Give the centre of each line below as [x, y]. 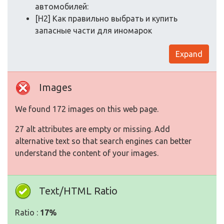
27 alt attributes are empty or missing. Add [92, 129]
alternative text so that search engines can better [103, 141]
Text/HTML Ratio [78, 191]
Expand [189, 54]
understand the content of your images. [87, 153]
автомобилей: [62, 7]
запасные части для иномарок [93, 31]
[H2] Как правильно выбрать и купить [106, 19]
